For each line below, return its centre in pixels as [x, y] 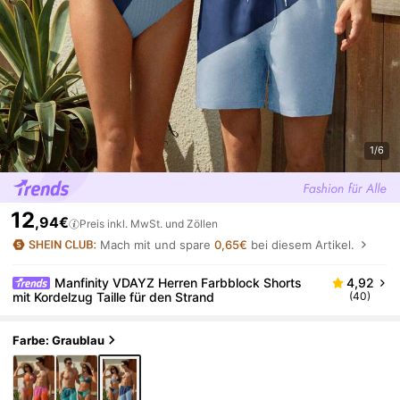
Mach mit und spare [158, 244]
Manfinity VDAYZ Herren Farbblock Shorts [179, 282]
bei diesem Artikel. [301, 244]
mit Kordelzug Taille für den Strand [114, 296]
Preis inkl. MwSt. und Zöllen [149, 223]
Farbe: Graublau [59, 340]
